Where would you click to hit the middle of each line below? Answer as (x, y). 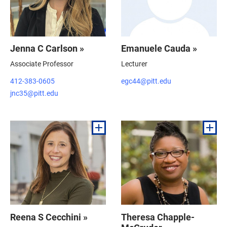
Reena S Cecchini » (49, 217)
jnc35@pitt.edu (34, 93)
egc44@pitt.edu (146, 81)
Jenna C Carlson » (47, 48)
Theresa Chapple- (158, 217)
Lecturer (134, 64)
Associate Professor (42, 64)
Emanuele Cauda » (159, 48)
